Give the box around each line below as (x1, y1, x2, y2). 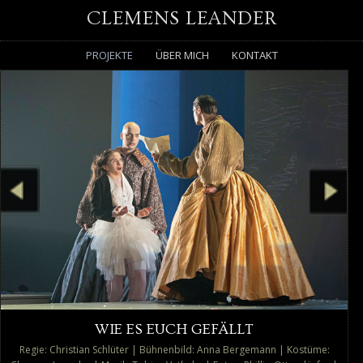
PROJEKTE (85, 48, 133, 62)
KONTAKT (231, 48, 278, 62)
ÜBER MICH (155, 48, 209, 62)
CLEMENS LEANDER (86, 7, 277, 29)
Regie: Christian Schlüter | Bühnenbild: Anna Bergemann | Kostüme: (19, 342, 330, 357)
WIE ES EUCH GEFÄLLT (95, 320, 254, 338)
